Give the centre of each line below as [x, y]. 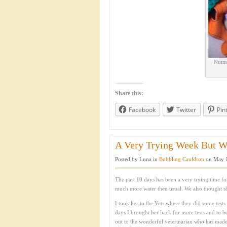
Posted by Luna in [137, 159]
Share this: [129, 93]
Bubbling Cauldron [182, 159]
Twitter [186, 110]
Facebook [142, 110]
